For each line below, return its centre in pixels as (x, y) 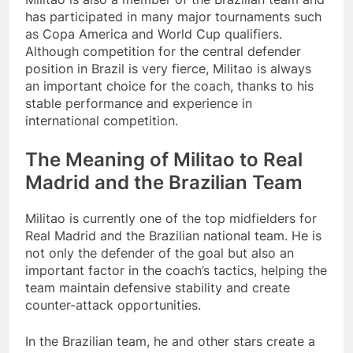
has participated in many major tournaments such (173, 17)
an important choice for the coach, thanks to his (169, 86)
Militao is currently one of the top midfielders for (171, 219)
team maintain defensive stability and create (158, 288)
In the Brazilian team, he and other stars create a (170, 342)
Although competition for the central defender (163, 52)
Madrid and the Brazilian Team (164, 183)
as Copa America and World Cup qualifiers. (154, 34)
